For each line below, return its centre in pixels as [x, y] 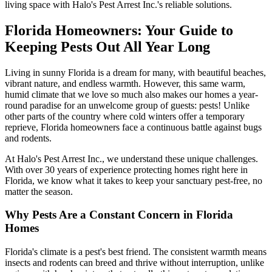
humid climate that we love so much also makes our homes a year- [131, 94]
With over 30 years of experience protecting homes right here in [126, 169]
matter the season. [39, 191]
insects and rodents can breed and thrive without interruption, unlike [134, 263]
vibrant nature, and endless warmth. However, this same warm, [125, 83]
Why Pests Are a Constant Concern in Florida [119, 215]
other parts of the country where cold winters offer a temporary [125, 116]
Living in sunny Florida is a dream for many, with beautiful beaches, [135, 72]
